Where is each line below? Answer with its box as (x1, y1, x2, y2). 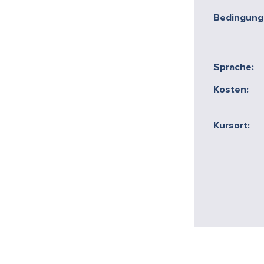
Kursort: (213, 120, 250, 131)
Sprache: (213, 62, 255, 72)
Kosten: (213, 84, 249, 95)
